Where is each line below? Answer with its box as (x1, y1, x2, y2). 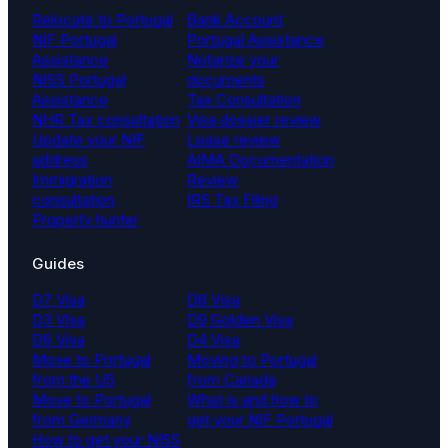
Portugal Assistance (187, 30, 324, 50)
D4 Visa (187, 330, 240, 350)
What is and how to (187, 390, 318, 410)
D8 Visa (187, 290, 240, 310)
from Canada (187, 370, 276, 390)
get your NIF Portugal (187, 410, 333, 430)
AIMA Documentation (187, 150, 334, 170)
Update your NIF (32, 130, 145, 150)
